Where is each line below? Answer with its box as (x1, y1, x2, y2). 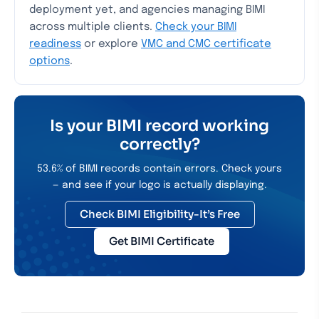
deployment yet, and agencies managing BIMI (29, 4, 265, 16)
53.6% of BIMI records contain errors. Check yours (37, 164, 282, 174)
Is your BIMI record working (50, 116, 269, 135)
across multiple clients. (29, 21, 155, 33)
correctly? (119, 135, 200, 154)
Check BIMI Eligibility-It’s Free (79, 207, 240, 221)
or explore (81, 38, 141, 50)
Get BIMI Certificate (108, 234, 214, 248)
